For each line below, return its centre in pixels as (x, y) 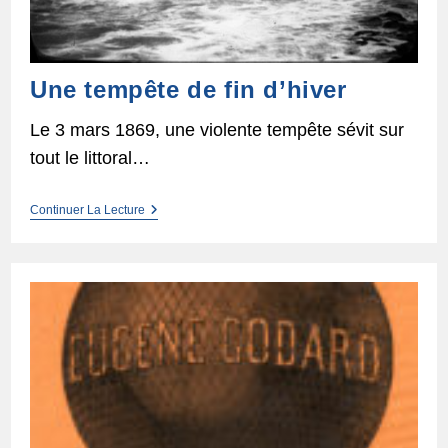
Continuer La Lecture (87, 210)
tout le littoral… (89, 158)
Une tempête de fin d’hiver (188, 90)
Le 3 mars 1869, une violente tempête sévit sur (216, 130)
